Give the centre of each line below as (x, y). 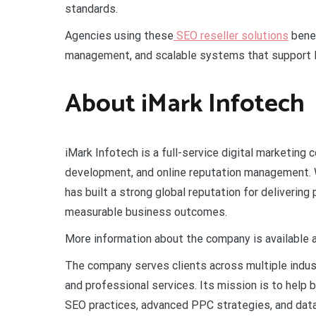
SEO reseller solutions (231, 36)
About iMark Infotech (185, 104)
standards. (91, 9)
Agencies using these (119, 36)
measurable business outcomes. (146, 212)
